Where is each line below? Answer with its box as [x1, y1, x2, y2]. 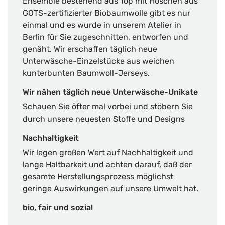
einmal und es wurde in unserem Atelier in [23, 20, 181, 30]
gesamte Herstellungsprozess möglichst [23, 172, 173, 181]
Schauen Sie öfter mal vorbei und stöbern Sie [23, 102, 193, 111]
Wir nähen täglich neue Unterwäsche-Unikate [23, 87, 198, 97]
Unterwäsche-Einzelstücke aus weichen [23, 56, 174, 66]
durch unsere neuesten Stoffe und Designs [23, 114, 185, 124]
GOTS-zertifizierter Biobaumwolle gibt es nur [23, 8, 190, 18]
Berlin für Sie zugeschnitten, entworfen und [23, 32, 188, 42]
